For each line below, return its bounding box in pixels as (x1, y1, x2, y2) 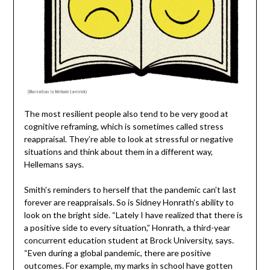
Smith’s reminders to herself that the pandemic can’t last (24, 184, 236, 195)
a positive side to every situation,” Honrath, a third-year (24, 222, 230, 233)
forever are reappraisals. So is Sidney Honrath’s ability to (24, 197, 234, 208)
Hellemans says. (24, 159, 84, 170)
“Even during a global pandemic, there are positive (24, 248, 211, 259)
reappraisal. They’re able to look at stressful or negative (24, 134, 233, 145)
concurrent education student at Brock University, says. (24, 235, 234, 246)
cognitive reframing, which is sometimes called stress (24, 121, 224, 132)
